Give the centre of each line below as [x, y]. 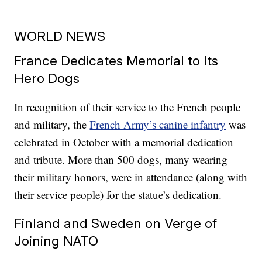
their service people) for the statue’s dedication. [118, 195]
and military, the [52, 125]
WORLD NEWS [60, 36]
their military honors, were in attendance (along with [131, 177]
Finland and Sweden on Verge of [116, 223]
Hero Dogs [47, 78]
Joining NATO [56, 241]
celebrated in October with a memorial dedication [124, 142]
